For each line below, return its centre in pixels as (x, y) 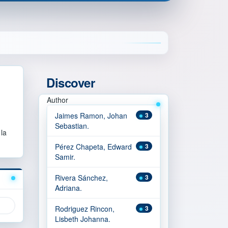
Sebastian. (72, 126)
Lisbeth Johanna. (83, 219)
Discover (71, 82)
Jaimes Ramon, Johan (91, 116)
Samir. (65, 157)
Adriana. (68, 188)
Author (58, 100)
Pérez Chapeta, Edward (93, 147)
